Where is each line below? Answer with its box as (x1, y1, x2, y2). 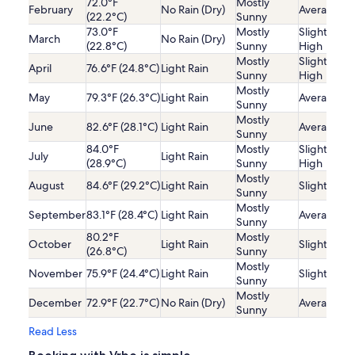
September (29, 207, 86, 222)
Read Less (29, 323, 77, 338)
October (29, 236, 71, 251)
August (29, 177, 64, 193)
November (29, 265, 82, 281)
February (29, 2, 73, 17)
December (29, 295, 82, 310)
